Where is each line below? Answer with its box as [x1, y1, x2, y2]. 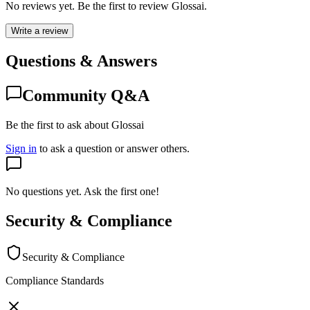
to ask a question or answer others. [39, 143, 190, 155]
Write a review [11, 26, 68, 37]
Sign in [6, 143, 37, 155]
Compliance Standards [6, 274, 104, 286]
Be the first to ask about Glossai [6, 119, 144, 131]
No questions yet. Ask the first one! [6, 185, 159, 198]
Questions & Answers [6, 52, 157, 71]
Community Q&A [22, 86, 149, 105]
